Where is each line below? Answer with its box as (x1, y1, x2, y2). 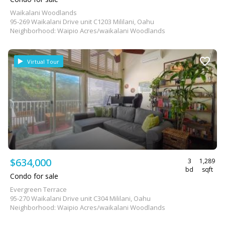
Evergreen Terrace (10, 185, 67, 194)
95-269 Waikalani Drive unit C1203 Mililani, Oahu (10, 17, 154, 26)
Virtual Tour (27, 57, 59, 65)
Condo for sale (10, 171, 58, 181)
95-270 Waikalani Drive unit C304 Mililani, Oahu (10, 194, 151, 203)
